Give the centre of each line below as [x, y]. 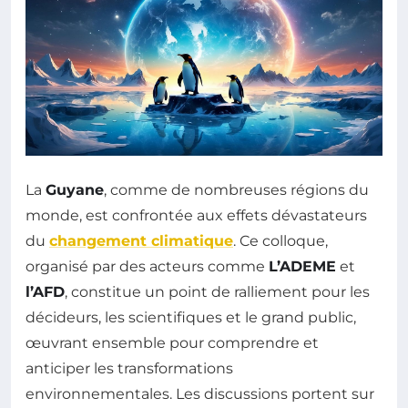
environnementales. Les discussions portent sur [200, 393]
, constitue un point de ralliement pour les [217, 291]
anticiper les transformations [129, 368]
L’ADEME [302, 266]
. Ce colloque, [280, 240]
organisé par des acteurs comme [147, 266]
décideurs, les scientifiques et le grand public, [191, 317]
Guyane [75, 189]
